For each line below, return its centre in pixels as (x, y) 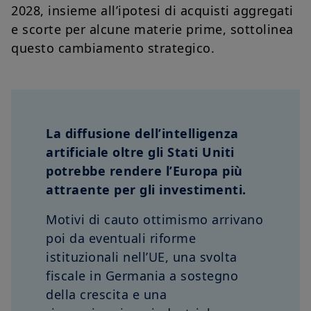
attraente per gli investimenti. (146, 190)
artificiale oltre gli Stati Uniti (140, 152)
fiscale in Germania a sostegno (142, 276)
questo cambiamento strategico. (113, 48)
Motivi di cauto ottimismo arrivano (154, 220)
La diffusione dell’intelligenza (142, 134)
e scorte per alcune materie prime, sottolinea (152, 30)
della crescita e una (106, 295)
